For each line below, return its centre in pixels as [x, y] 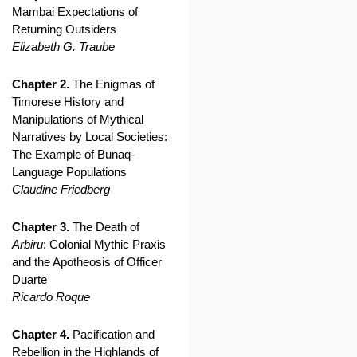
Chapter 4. [41, 334]
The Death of [104, 227]
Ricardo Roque [51, 297]
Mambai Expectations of [75, 12]
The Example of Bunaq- [73, 154]
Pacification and [112, 334]
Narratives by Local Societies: [90, 137]
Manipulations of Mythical [78, 119]
